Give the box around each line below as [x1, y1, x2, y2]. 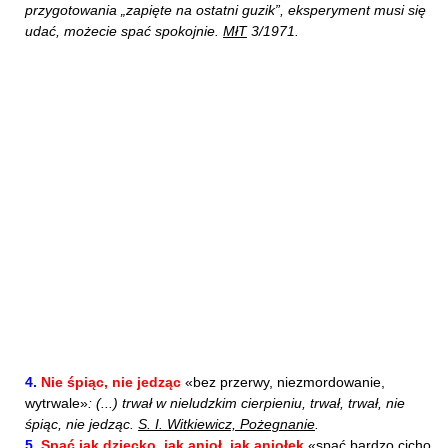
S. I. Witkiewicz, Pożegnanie [138, 416, 315, 432]
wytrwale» [25, 395, 88, 411]
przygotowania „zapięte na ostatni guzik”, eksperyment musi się [25, 2, 426, 18]
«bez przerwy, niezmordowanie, [181, 374, 385, 390]
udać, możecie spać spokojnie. [25, 23, 223, 39]
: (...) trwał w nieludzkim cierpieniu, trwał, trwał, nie [88, 395, 405, 411]
